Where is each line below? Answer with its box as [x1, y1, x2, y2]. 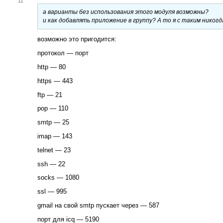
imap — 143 [37, 132, 72, 140]
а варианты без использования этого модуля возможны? [43, 8, 209, 15]
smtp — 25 [37, 118, 69, 126]
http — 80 [37, 63, 66, 71]
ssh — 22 [37, 160, 65, 168]
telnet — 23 [37, 146, 71, 154]
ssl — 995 [37, 188, 67, 196]
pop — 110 [37, 105, 68, 112]
